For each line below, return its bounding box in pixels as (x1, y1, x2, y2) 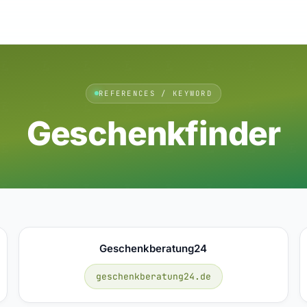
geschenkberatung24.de (95, 270, 211, 282)
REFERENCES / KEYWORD (98, 88, 213, 98)
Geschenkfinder (26, 112, 281, 153)
